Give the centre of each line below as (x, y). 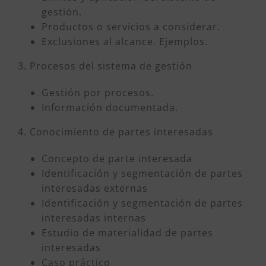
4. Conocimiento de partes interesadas (115, 132)
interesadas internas (94, 218)
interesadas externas (95, 188)
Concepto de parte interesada (117, 158)
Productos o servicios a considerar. (131, 26)
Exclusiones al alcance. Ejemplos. (125, 41)
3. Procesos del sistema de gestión (105, 66)
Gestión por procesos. (98, 92)
